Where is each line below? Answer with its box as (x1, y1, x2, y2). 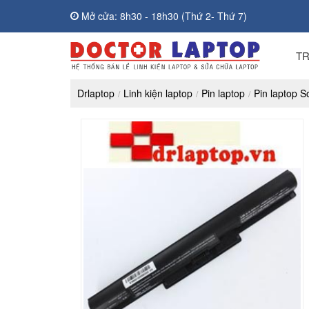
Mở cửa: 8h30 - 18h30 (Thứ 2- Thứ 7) (79, 9, 247, 23)
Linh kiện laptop (123, 86, 192, 100)
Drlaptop (77, 86, 114, 100)
